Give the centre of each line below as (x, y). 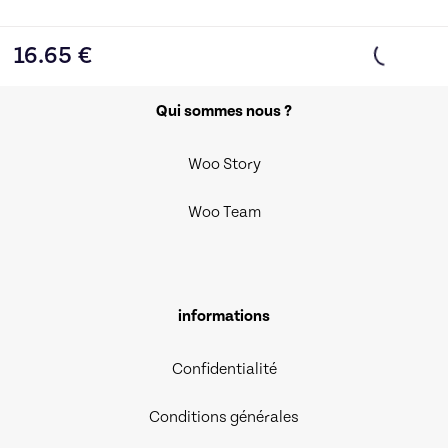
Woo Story (224, 163)
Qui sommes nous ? (224, 110)
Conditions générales (224, 416)
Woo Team (224, 211)
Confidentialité (224, 368)
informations (224, 315)
